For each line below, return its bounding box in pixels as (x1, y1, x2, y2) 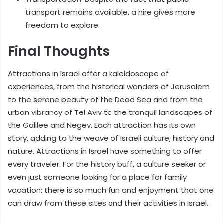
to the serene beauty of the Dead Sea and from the (8, 94, 203, 105)
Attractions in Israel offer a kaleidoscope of (8, 68, 169, 79)
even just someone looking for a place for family (8, 171, 187, 182)
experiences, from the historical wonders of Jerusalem (8, 81, 210, 92)
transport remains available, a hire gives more (25, 7, 195, 18)
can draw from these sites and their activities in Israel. (8, 197, 208, 208)
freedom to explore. (25, 20, 100, 31)
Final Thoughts (8, 42, 110, 61)
